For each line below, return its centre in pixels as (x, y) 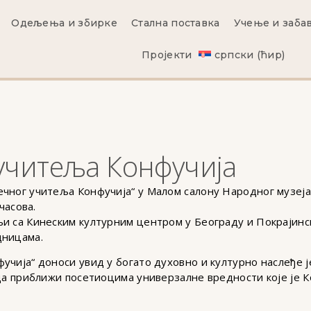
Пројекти (167, 55)
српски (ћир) (250, 55)
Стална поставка (176, 23)
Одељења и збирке (65, 23)
